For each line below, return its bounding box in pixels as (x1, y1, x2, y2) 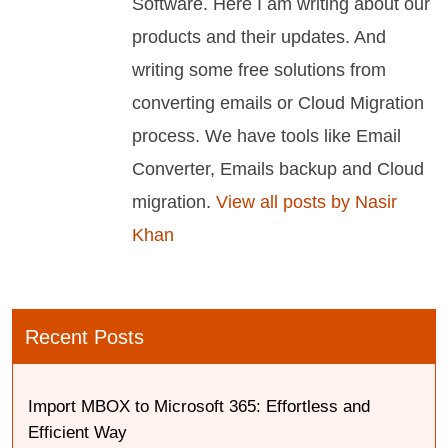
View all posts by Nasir (211, 192, 397, 212)
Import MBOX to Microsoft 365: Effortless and (28, 397, 370, 417)
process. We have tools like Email (132, 126, 401, 146)
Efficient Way (28, 423, 127, 443)
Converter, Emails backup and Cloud (132, 159, 424, 179)
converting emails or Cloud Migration (132, 93, 424, 113)
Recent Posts (25, 326, 144, 349)
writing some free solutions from (132, 60, 386, 80)
